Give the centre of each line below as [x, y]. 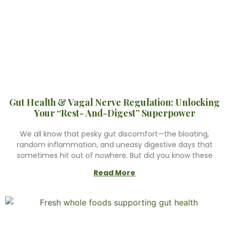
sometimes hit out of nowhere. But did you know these [114, 155]
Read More [114, 173]
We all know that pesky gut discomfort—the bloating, [114, 134]
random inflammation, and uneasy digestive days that [114, 145]
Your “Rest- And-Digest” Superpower [114, 113]
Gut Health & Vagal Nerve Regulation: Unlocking [114, 102]
